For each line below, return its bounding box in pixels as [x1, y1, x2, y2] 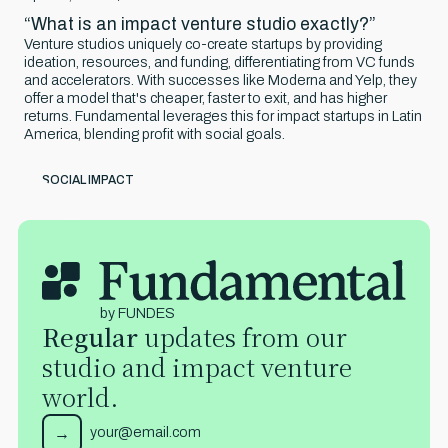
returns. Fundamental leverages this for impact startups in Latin [24, 108, 422, 125]
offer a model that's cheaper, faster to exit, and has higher [24, 90, 387, 107]
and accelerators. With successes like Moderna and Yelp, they [24, 72, 417, 89]
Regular [42, 319, 139, 355]
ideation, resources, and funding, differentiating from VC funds [24, 54, 415, 71]
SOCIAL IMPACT [42, 172, 135, 187]
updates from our [138, 319, 348, 355]
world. [42, 379, 119, 415]
